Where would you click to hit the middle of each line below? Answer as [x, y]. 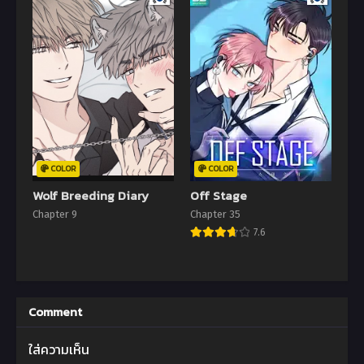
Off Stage [219, 195]
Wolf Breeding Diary [91, 195]
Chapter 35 [215, 214]
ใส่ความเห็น [59, 349]
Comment [55, 311]
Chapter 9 [55, 214]
